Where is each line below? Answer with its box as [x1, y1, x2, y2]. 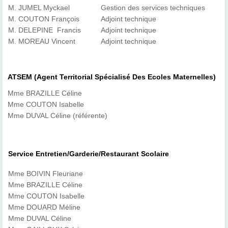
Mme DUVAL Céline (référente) [8, 111, 107, 120]
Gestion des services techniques [101, 4, 205, 12]
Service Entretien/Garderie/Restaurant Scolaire [8, 150, 169, 158]
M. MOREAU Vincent [8, 37, 75, 45]
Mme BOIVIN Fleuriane [8, 169, 83, 178]
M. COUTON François [8, 15, 79, 23]
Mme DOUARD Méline [8, 203, 80, 211]
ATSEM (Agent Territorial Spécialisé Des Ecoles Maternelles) [8, 73, 216, 81]
